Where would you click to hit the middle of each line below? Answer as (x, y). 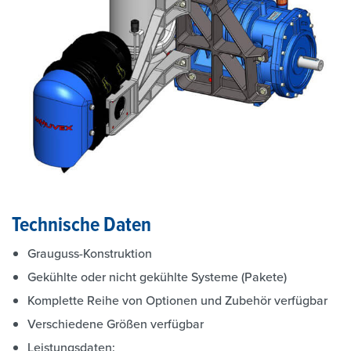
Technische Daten (81, 224)
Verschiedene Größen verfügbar (116, 324)
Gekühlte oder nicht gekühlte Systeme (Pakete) (157, 277)
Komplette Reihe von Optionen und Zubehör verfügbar (177, 300)
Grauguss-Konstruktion (90, 253)
